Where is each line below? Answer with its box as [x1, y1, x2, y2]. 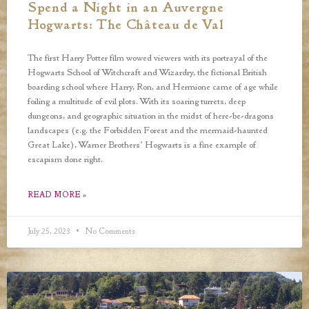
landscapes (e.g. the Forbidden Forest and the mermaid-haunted [28, 127, 268, 136]
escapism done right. [28, 156, 103, 165]
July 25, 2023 [28, 228, 72, 237]
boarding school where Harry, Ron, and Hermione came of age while [28, 83, 278, 92]
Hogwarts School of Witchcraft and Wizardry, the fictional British [28, 69, 267, 78]
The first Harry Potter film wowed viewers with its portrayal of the [28, 54, 268, 63]
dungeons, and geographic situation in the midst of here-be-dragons [28, 112, 274, 121]
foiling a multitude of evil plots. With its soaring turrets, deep [28, 98, 246, 107]
